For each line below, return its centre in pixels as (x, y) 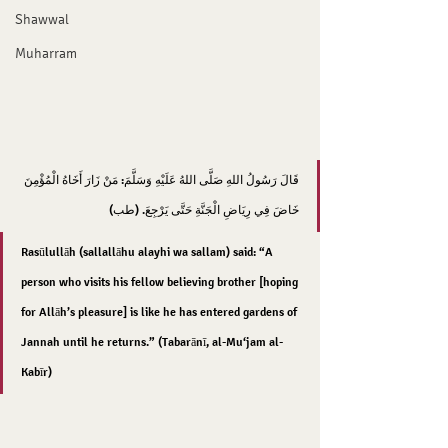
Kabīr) (36, 372)
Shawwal (42, 19)
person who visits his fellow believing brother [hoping (161, 282)
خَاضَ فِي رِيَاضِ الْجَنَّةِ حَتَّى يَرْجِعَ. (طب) (204, 210)
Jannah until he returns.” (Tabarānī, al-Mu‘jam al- (152, 342)
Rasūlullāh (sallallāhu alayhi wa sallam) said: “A (148, 252)
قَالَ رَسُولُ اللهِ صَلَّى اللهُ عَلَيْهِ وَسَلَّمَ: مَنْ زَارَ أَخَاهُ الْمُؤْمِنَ (160, 180)
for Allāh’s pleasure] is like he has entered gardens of (160, 312)
